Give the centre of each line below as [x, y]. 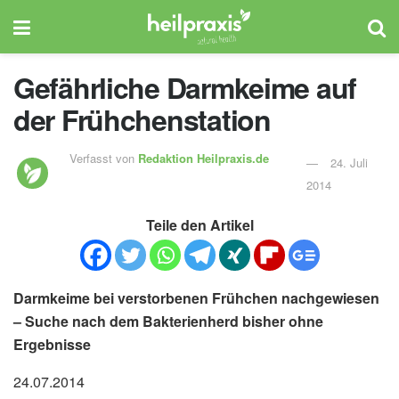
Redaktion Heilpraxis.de [204, 158]
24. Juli [349, 162]
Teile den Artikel [199, 224]
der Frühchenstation [142, 119]
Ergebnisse [52, 344]
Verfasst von [104, 158]
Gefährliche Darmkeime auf [185, 87]
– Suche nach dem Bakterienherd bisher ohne [168, 321]
